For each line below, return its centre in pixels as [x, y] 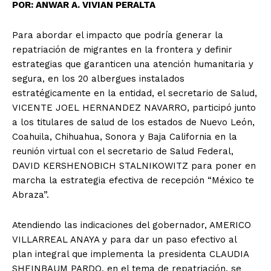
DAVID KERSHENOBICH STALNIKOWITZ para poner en [134, 165]
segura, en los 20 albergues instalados [98, 78]
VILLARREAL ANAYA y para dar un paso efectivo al [124, 239]
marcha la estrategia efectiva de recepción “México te [133, 180]
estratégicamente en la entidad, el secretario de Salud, [135, 93]
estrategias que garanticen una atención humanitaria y [133, 64]
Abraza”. [31, 194]
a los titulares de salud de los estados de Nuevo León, [133, 122]
